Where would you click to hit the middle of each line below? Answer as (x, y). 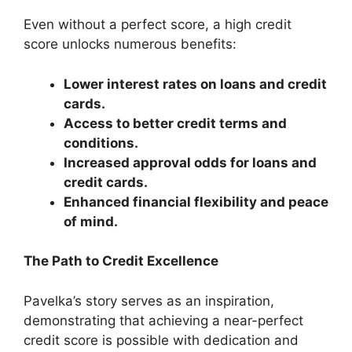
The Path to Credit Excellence (121, 261)
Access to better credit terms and (175, 123)
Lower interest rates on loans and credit (195, 84)
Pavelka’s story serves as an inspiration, (149, 301)
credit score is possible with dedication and (161, 340)
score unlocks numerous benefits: (130, 44)
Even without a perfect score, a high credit (158, 24)
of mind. (91, 221)
